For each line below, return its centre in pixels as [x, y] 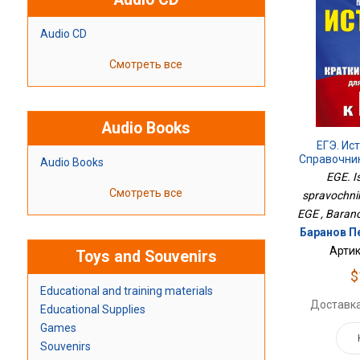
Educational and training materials [126, 291]
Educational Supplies [92, 310]
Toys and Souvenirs [146, 257]
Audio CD [63, 34]
